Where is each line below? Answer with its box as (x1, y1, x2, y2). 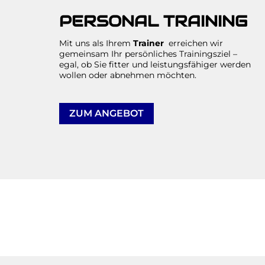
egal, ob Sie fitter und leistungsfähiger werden (59, 59, 251, 70)
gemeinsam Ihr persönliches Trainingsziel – (59, 48, 237, 59)
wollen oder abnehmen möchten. (59, 69, 196, 80)
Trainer (133, 37, 166, 49)
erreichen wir (166, 37, 223, 49)
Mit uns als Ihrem (59, 37, 133, 49)
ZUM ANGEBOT (69, 107, 144, 119)
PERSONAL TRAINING (59, 11, 247, 31)
